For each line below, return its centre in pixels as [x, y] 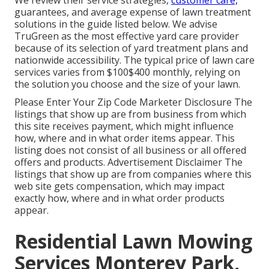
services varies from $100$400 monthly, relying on [127, 72]
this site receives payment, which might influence [124, 126]
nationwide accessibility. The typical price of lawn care [134, 60]
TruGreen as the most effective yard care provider [127, 36]
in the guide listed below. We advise [137, 24]
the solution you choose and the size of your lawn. [127, 84]
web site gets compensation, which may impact [119, 186]
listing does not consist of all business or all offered [130, 150]
